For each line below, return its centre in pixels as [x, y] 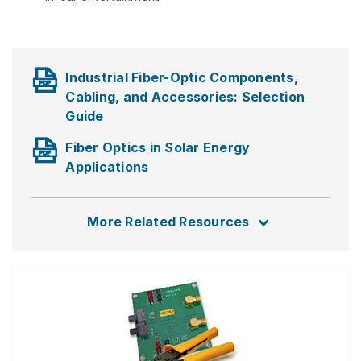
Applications [107, 167]
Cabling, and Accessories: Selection [185, 97]
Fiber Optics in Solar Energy [158, 147]
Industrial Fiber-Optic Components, [182, 77]
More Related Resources [168, 222]
